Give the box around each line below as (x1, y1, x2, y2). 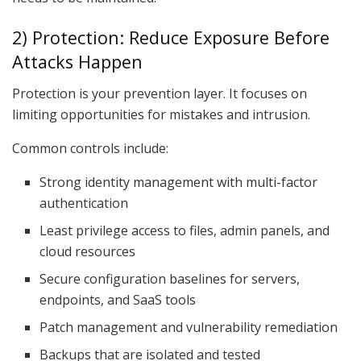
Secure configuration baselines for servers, (39, 269, 301, 288)
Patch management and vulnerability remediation (39, 317, 338, 336)
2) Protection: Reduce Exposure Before (12, 25, 330, 49)
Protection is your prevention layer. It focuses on (12, 84, 307, 102)
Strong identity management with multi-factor (39, 172, 318, 191)
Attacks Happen (12, 49, 143, 73)
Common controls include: (12, 139, 168, 157)
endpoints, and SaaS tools (39, 290, 197, 309)
